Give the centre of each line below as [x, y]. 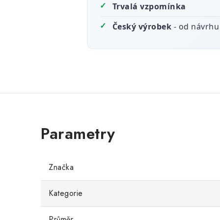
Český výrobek [143, 27]
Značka [61, 167]
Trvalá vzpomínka [149, 6]
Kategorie [66, 193]
